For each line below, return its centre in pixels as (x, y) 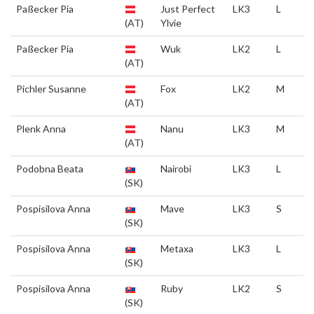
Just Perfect (188, 9)
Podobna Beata (50, 169)
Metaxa (177, 248)
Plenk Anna (41, 129)
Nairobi (176, 169)
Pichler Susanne (51, 89)
